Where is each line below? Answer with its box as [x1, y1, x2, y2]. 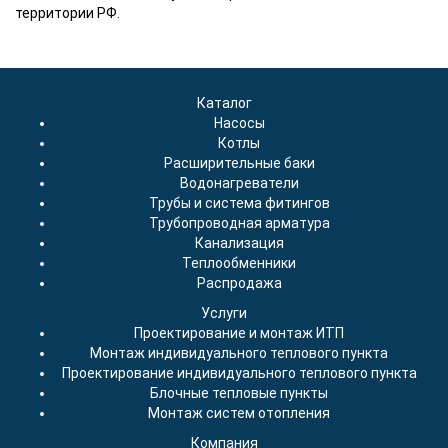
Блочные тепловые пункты [150, 385, 328, 401]
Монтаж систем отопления [148, 405, 330, 421]
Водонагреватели [179, 175, 299, 191]
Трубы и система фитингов [148, 195, 330, 211]
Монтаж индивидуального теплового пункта [90, 345, 388, 361]
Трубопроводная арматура [148, 215, 330, 231]
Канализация [194, 235, 284, 251]
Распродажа [196, 275, 282, 291]
